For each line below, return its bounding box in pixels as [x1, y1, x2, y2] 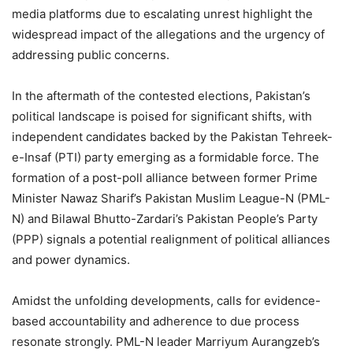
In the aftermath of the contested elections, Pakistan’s [12, 87, 310, 103]
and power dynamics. [12, 251, 130, 267]
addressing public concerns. [12, 46, 169, 62]
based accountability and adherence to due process [12, 313, 299, 329]
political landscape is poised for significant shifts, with [12, 108, 312, 124]
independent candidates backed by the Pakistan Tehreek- [12, 128, 333, 144]
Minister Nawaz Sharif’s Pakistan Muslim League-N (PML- [12, 190, 330, 206]
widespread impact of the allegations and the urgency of [12, 26, 325, 42]
